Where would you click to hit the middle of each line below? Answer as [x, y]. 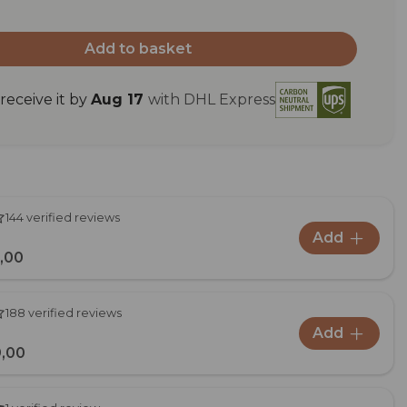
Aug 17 [117, 99]
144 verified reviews [63, 218]
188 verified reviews [64, 313]
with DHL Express [211, 99]
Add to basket [139, 49]
